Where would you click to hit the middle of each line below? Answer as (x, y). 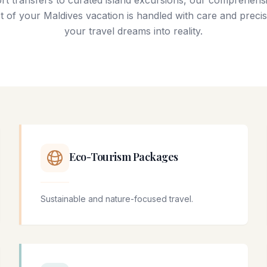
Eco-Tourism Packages (124, 157)
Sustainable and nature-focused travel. (117, 199)
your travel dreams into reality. (133, 31)
